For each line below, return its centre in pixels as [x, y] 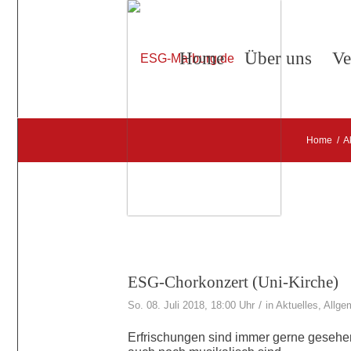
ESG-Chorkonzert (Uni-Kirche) [233, 282]
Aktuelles [297, 305]
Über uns [278, 58]
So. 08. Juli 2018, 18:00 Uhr [191, 305]
